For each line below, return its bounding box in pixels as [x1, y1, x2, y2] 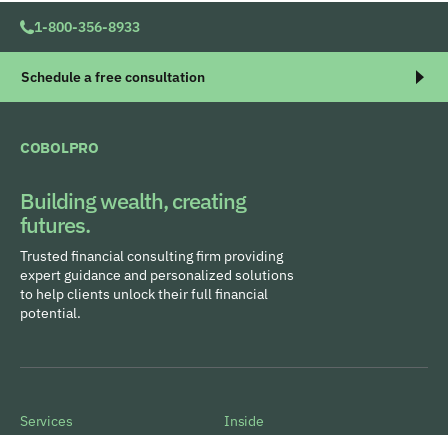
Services [20, 411, 73, 430]
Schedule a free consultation [21, 67, 205, 86]
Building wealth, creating [20, 185, 246, 215]
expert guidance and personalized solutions [20, 265, 294, 284]
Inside [224, 411, 264, 430]
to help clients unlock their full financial [20, 284, 268, 303]
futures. [20, 209, 90, 239]
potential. [20, 303, 81, 322]
